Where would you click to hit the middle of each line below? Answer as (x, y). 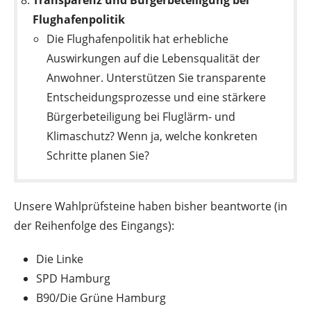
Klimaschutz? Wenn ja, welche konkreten (152, 136)
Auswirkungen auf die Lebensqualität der (154, 58)
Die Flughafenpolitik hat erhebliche (138, 39)
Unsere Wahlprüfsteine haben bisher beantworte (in (151, 206)
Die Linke (60, 259)
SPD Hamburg (73, 278)
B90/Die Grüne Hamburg (101, 297)
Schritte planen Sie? (98, 155)
